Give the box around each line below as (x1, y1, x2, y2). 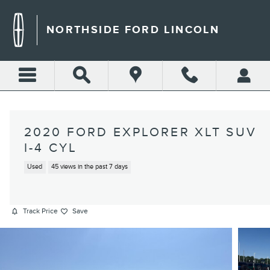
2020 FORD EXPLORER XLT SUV (24, 125, 257, 140)
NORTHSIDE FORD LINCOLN (46, 24, 219, 36)
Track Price (23, 207, 58, 216)
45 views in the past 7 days (51, 163, 128, 171)
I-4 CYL (24, 140, 78, 155)
